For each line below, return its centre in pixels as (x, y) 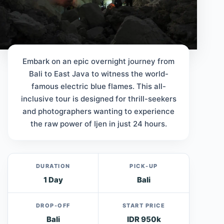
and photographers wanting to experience (99, 111)
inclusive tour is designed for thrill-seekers (98, 99)
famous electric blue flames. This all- (98, 86)
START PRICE (144, 205)
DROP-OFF (53, 205)
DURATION (53, 166)
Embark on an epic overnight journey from (99, 61)
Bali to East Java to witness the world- (98, 74)
